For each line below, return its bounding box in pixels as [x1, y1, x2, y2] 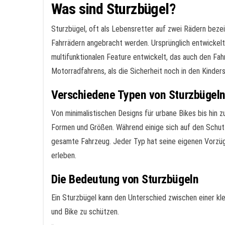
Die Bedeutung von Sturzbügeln [51, 172, 199, 186]
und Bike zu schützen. [51, 207, 119, 216]
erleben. [51, 151, 76, 160]
